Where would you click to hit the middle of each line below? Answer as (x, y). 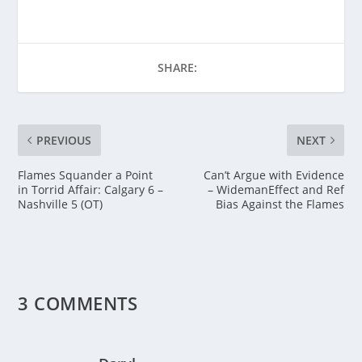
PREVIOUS (64, 141)
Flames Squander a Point (86, 175)
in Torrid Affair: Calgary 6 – (91, 190)
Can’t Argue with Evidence (274, 175)
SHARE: (177, 68)
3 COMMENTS (78, 303)
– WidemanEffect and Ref (276, 190)
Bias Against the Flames (280, 204)
